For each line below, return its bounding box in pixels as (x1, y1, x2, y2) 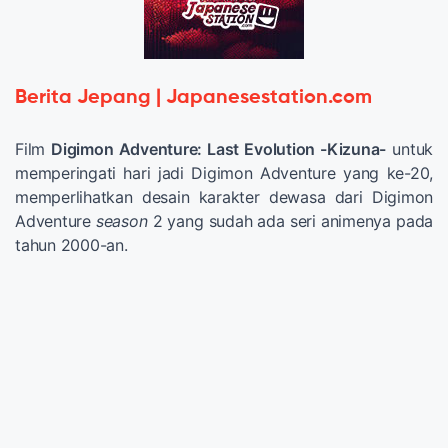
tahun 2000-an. (15, 234, 128, 255)
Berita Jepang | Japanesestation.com (15, 87, 372, 108)
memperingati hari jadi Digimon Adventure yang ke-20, (15, 162, 433, 183)
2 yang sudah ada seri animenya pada (147, 210, 433, 231)
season (95, 210, 148, 231)
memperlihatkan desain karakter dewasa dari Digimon (15, 186, 433, 207)
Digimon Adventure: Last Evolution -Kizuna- (51, 138, 387, 159)
